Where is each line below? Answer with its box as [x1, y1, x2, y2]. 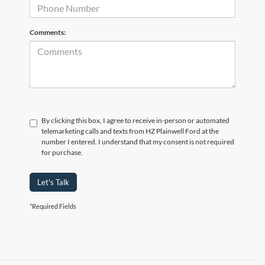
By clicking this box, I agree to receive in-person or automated [41, 116, 230, 125]
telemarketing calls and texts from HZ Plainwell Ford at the [41, 127, 219, 136]
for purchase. [41, 148, 83, 157]
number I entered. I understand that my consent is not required [41, 137, 234, 147]
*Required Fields [30, 202, 76, 211]
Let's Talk [37, 177, 69, 188]
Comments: [30, 28, 66, 37]
